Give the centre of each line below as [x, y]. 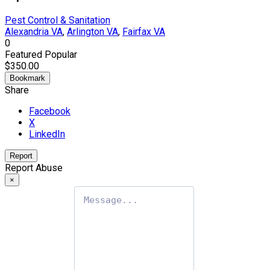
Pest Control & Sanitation [58, 20]
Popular [61, 54]
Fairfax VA [144, 31]
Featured [25, 54]
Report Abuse [34, 168]
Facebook [50, 111]
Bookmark [27, 78]
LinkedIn [47, 134]
